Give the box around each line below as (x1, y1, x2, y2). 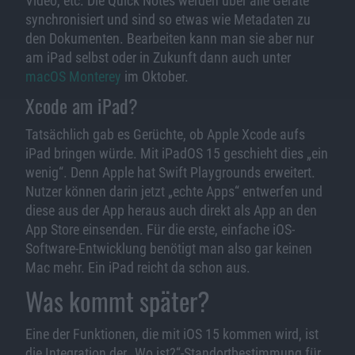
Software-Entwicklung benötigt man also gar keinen (25, 240, 312, 257)
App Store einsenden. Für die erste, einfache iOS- (25, 221, 295, 238)
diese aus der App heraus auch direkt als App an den (25, 202, 317, 219)
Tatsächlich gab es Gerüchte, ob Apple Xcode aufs (25, 126, 305, 143)
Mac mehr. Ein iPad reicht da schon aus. (25, 259, 250, 276)
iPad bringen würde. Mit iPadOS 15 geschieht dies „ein (25, 145, 328, 162)
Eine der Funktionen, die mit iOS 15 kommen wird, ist (25, 326, 319, 342)
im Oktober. (121, 68, 189, 85)
